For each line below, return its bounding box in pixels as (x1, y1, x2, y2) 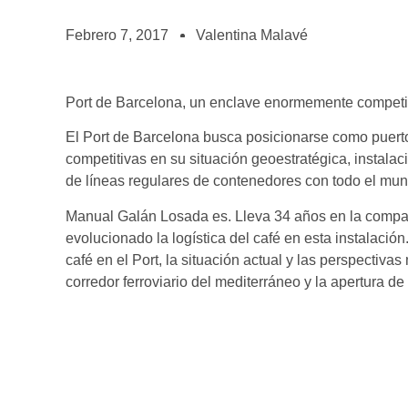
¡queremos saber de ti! (37, 87, 141, 97)
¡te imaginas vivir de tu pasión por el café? (36, 22, 250, 33)
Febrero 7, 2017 (66, 27, 168, 43)
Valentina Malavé (196, 27, 308, 43)
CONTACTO (25, 65, 117, 82)
